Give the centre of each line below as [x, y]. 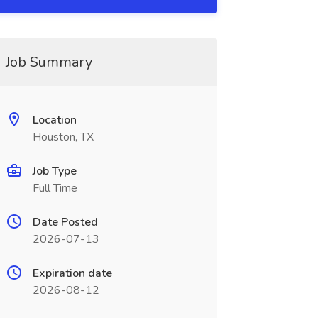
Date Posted [65, 222]
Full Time [55, 188]
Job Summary [49, 62]
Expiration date [72, 273]
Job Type [54, 171]
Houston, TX [63, 137]
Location [54, 120]
